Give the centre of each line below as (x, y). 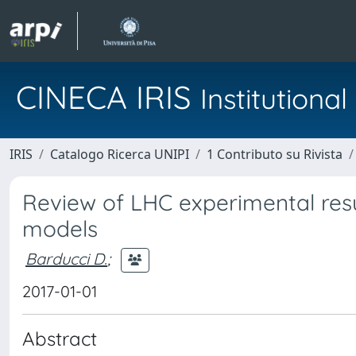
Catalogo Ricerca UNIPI (120, 154)
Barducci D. (66, 258)
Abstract (60, 339)
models (60, 228)
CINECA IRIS (108, 97)
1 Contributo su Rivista (275, 154)
